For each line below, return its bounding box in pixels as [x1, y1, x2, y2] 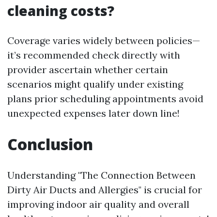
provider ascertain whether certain [7, 63, 168, 76]
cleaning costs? [7, 1, 114, 20]
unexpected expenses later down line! [7, 107, 180, 119]
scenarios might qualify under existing [7, 77, 183, 90]
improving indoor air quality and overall [7, 198, 189, 210]
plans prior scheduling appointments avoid [7, 92, 203, 105]
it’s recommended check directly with [7, 48, 180, 61]
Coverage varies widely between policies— [7, 34, 200, 46]
